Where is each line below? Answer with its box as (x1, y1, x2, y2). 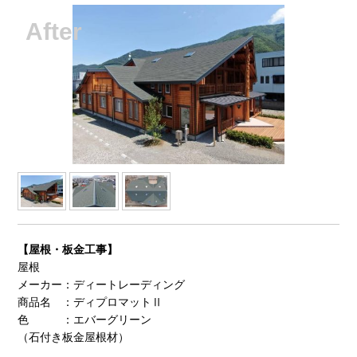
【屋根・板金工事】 (17, 243, 118, 257)
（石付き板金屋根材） (17, 331, 129, 344)
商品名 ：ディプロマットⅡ (17, 296, 163, 309)
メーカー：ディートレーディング (17, 278, 196, 292)
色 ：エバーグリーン (17, 313, 151, 327)
